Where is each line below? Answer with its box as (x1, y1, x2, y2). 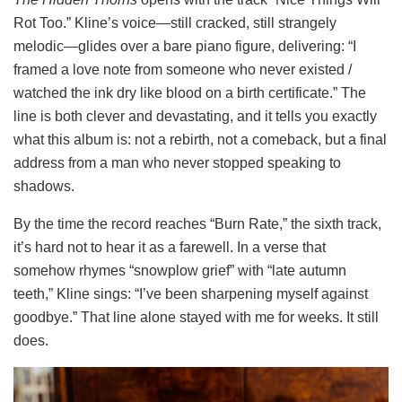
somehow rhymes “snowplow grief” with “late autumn (13, 262, 346, 278)
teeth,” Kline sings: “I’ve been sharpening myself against (13, 285, 368, 301)
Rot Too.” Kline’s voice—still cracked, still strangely (13, 14, 336, 31)
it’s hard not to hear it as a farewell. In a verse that (13, 239, 326, 255)
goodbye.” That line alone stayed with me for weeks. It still (13, 309, 379, 325)
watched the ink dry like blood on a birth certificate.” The (13, 84, 366, 100)
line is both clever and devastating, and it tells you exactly (13, 108, 377, 124)
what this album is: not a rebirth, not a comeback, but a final (13, 131, 387, 147)
